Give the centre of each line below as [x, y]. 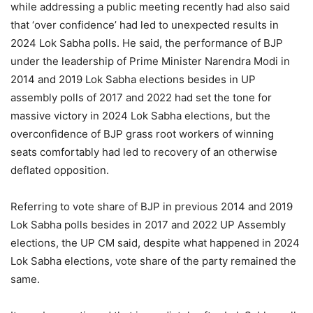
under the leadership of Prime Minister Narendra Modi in [150, 61]
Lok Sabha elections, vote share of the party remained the [153, 261]
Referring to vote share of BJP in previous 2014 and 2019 [152, 206]
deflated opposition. [60, 170]
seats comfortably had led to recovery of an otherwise [144, 152]
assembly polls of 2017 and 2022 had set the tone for [141, 97]
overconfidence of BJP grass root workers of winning [142, 133]
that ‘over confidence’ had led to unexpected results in [145, 24]
